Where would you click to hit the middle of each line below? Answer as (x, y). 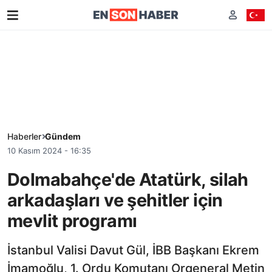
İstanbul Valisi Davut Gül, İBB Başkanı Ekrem (133, 250)
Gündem (63, 136)
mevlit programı (72, 220)
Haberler (24, 136)
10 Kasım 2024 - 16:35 (49, 151)
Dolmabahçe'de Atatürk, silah (128, 179)
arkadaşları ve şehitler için (115, 200)
